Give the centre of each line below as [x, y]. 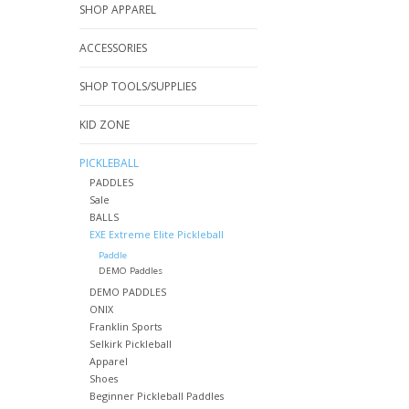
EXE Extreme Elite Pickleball [156, 235]
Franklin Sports [125, 327]
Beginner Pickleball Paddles [156, 396]
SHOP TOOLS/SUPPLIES [138, 86]
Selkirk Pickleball [130, 344]
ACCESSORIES [113, 48]
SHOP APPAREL [118, 10]
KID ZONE [105, 125]
